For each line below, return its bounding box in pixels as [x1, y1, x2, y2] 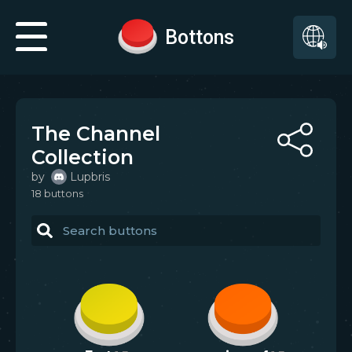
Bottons [165, 25, 234, 49]
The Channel [31, 122, 160, 145]
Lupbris [70, 170, 110, 184]
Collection [31, 145, 134, 169]
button [42, 187, 79, 200]
